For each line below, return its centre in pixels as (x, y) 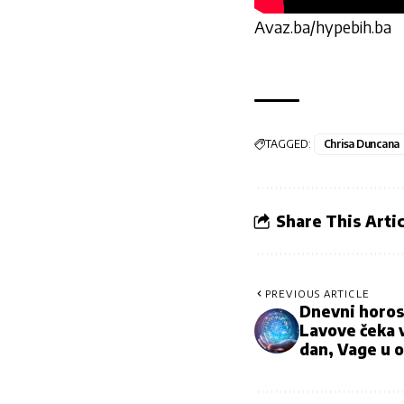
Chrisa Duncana (362, 144)
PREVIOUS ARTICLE (317, 294)
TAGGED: (288, 144)
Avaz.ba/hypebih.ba (323, 27)
